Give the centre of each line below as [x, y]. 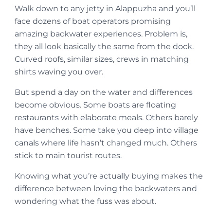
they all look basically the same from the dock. [104, 46]
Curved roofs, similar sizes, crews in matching [102, 59]
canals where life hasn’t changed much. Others [106, 143]
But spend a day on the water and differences [104, 92]
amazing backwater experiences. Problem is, [101, 34]
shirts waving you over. [59, 72]
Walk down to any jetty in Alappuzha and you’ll [105, 8]
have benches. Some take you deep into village [107, 130]
